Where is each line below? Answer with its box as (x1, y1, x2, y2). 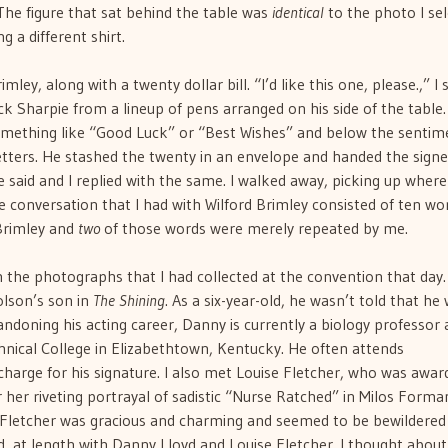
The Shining (93, 290, 165, 311)
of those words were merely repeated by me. (100, 218, 408, 239)
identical (272, 2, 324, 23)
